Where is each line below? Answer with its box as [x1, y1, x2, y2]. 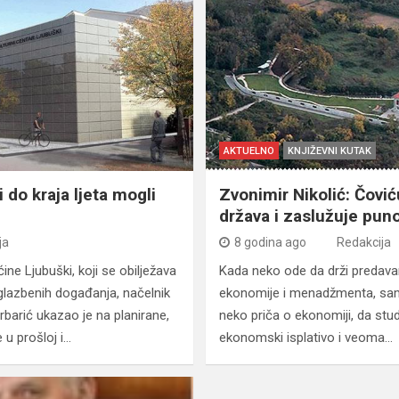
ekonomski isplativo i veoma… [218, 330, 393, 346]
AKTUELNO [223, 145, 274, 158]
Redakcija [336, 235, 391, 250]
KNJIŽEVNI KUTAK [287, 145, 371, 158]
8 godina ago [233, 235, 306, 250]
